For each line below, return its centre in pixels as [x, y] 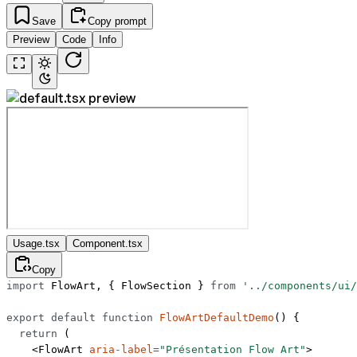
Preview [31, 40]
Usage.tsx [36, 244]
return [32, 334]
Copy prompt [117, 22]
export [25, 318]
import [25, 286]
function [124, 318]
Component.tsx [108, 244]
